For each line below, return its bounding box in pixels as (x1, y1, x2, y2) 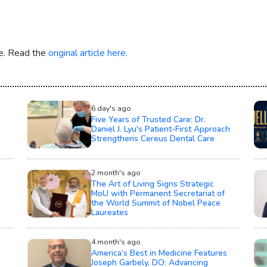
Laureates (91, 207, 128, 219)
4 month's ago (91, 237, 141, 247)
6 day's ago (91, 104, 131, 114)
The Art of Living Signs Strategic (91, 178, 214, 190)
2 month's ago (91, 168, 141, 178)
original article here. (48, 46, 128, 60)
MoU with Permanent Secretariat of (91, 188, 225, 200)
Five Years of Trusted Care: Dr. (91, 114, 206, 126)
